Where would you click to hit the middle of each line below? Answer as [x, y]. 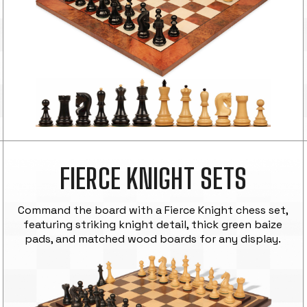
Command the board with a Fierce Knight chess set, [153, 210]
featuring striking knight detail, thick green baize [153, 225]
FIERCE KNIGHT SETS [153, 179]
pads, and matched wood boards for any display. [153, 239]
